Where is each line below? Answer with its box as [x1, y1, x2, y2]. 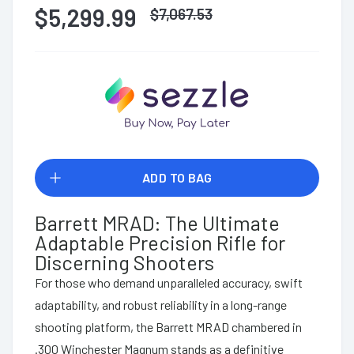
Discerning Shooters [35, 249, 214, 274]
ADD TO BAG [141, 169, 213, 185]
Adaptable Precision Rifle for [35, 229, 285, 254]
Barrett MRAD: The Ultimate [35, 209, 280, 235]
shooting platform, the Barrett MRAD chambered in [35, 318, 302, 334]
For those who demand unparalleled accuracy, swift [35, 274, 303, 290]
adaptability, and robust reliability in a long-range [35, 296, 287, 312]
